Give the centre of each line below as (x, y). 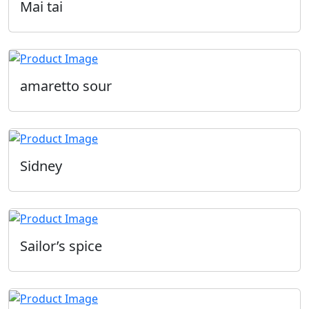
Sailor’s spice (61, 246)
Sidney (41, 166)
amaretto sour (66, 86)
